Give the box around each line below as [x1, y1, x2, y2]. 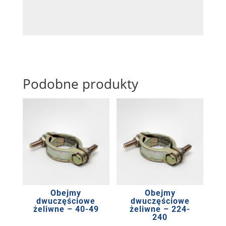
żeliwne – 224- [130, 204, 191, 214]
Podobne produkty [22, 74, 138, 93]
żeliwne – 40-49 [33, 204, 99, 214]
